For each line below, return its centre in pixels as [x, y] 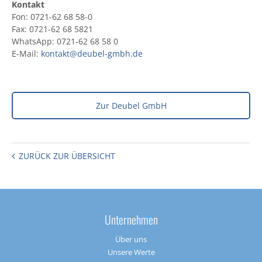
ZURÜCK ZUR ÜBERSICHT [67, 156]
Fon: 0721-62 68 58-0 [52, 17]
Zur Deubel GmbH [131, 106]
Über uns [131, 239]
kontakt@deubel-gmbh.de [92, 54]
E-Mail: [26, 54]
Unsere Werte [131, 252]
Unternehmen [131, 220]
